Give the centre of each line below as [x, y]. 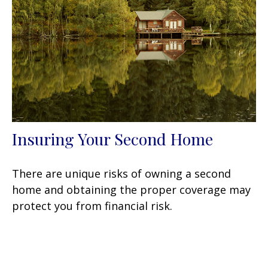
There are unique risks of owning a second [121, 173]
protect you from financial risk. [92, 205]
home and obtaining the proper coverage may [131, 189]
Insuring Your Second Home [112, 138]
